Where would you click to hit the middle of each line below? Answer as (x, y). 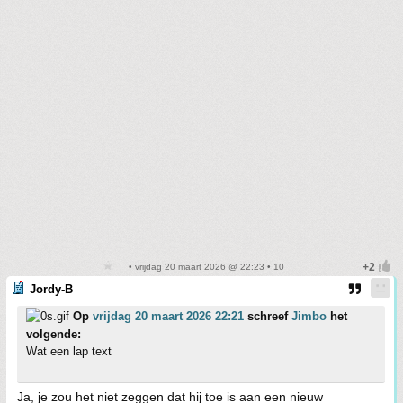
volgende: (54, 334)
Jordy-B (51, 289)
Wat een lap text (69, 351)
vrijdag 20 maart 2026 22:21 (168, 316)
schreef (268, 316)
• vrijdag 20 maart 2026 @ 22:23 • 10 (205, 267)
